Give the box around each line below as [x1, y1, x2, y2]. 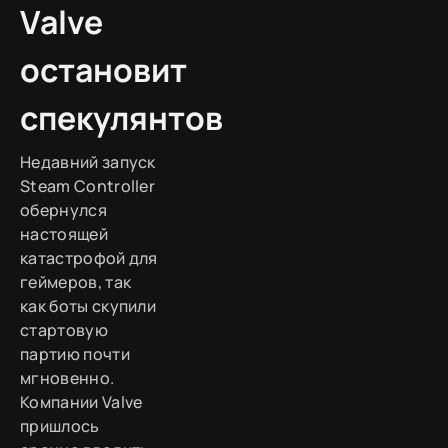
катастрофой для [20, 246, 158, 269]
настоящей [20, 222, 108, 245]
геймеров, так [20, 270, 132, 293]
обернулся [20, 198, 107, 221]
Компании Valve [20, 390, 143, 413]
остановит [20, 47, 187, 92]
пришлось [20, 414, 100, 437]
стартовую [20, 318, 108, 341]
